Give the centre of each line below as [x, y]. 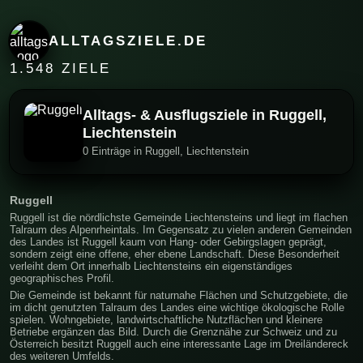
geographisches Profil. [62, 278]
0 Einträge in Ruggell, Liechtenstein [166, 152]
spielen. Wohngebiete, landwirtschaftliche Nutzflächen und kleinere [166, 319]
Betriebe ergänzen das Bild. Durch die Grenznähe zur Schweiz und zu [173, 331]
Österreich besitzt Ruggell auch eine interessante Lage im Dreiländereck [179, 344]
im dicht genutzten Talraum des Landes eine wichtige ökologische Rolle [177, 307]
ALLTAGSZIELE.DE [128, 41]
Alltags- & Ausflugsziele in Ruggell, [205, 115]
